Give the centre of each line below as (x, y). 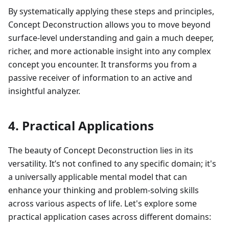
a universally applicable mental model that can (98, 177)
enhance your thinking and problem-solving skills (104, 190)
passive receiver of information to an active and (100, 78)
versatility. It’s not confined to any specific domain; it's (112, 164)
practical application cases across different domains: (110, 217)
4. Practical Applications (81, 126)
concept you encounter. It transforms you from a (102, 65)
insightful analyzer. (44, 91)
